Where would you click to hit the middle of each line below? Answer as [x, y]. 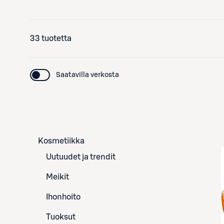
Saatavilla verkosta [87, 75]
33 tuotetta [51, 38]
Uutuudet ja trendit [81, 157]
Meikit [57, 177]
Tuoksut [61, 217]
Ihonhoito [63, 197]
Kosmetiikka [61, 141]
